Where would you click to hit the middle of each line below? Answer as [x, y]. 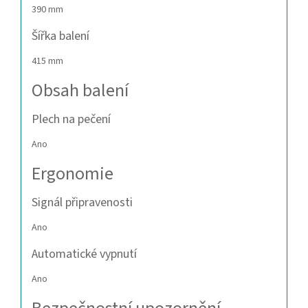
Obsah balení [80, 91]
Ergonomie [73, 174]
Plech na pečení [71, 120]
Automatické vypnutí [84, 254]
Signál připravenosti [82, 203]
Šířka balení [60, 36]
